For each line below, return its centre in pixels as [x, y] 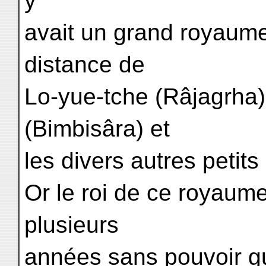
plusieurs [72, 225]
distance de [85, 64]
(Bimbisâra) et [97, 129]
